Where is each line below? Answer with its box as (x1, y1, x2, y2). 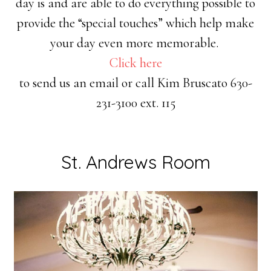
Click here (109, 55, 162, 71)
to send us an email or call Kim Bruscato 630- (19, 75, 252, 91)
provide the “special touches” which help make (17, 15, 254, 31)
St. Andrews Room (60, 151, 211, 174)
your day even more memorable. (50, 35, 221, 51)
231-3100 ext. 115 (96, 95, 175, 111)
